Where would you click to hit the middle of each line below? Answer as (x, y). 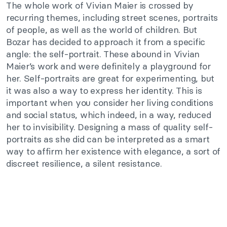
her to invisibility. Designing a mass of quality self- (109, 127)
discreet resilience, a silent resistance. (84, 163)
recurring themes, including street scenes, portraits (112, 17)
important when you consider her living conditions (110, 102)
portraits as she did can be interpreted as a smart (108, 139)
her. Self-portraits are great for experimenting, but (110, 78)
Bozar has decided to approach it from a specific (106, 42)
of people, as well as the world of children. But (102, 29)
